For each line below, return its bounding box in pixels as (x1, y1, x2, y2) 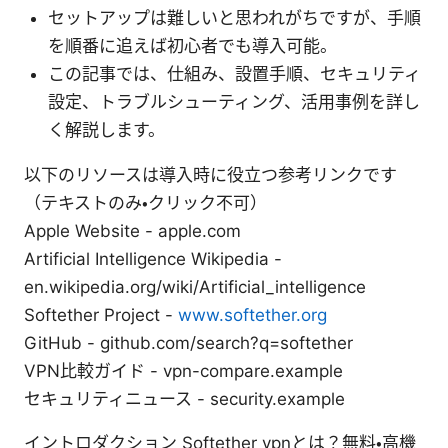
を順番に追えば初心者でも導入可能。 (48, 35, 337, 56)
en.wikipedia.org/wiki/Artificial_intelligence (24, 276, 366, 297)
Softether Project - (24, 304, 178, 325)
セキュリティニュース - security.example (24, 388, 345, 409)
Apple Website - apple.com (24, 220, 241, 241)
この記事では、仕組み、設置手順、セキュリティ (48, 63, 421, 84)
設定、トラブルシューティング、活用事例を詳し (48, 91, 420, 112)
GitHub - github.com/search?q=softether (24, 332, 353, 353)
